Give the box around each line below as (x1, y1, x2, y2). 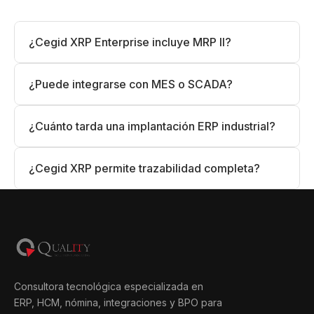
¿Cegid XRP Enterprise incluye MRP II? (29, 35, 231, 49)
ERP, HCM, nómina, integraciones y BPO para (14, 296, 222, 308)
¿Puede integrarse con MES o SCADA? (29, 77, 233, 91)
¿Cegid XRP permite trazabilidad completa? (29, 161, 260, 175)
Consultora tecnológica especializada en (14, 280, 203, 292)
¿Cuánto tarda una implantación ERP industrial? (29, 119, 275, 133)
